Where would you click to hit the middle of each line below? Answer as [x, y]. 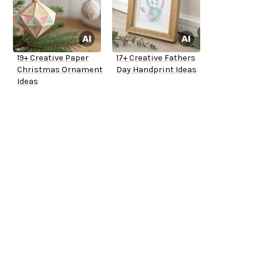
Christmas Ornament [60, 70]
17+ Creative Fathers [156, 58]
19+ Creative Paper [53, 58]
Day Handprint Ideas [156, 70]
